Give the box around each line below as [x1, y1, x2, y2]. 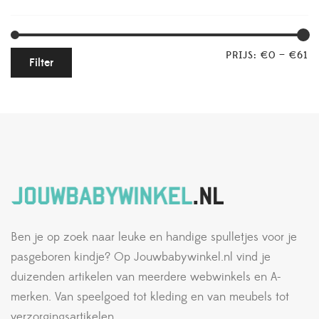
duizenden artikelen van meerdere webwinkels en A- [11, 269, 281, 286]
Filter [29, 56, 53, 70]
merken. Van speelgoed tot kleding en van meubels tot [11, 289, 289, 305]
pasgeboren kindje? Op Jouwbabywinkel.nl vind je [11, 249, 271, 266]
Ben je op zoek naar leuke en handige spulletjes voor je [11, 229, 297, 246]
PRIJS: [226, 49, 261, 62]
